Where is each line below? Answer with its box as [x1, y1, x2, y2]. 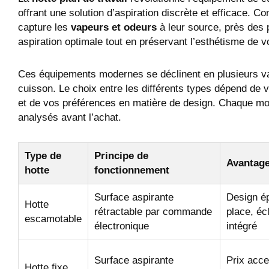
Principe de [94, 150, 148, 162]
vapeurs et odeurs [71, 21, 157, 33]
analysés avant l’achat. [18, 111, 121, 123]
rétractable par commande [94, 206, 212, 218]
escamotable [25, 213, 82, 225]
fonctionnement [94, 165, 169, 177]
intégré [226, 220, 257, 232]
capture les [18, 21, 71, 33]
